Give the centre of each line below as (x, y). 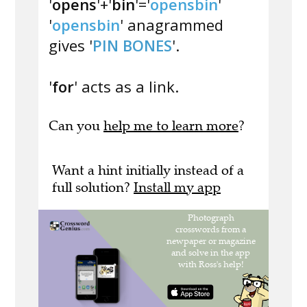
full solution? (93, 188)
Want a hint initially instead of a (148, 171)
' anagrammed (172, 25)
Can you (76, 126)
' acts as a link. (126, 87)
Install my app (177, 188)
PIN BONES (132, 46)
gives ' (71, 46)
